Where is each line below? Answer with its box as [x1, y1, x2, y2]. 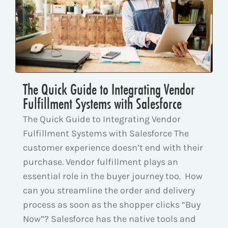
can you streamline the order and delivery [23, 184, 195, 196]
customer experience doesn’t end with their [23, 141, 203, 153]
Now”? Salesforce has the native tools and [23, 213, 196, 224]
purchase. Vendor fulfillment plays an [23, 156, 178, 167]
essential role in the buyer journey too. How [23, 170, 203, 182]
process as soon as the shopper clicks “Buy [23, 198, 201, 210]
